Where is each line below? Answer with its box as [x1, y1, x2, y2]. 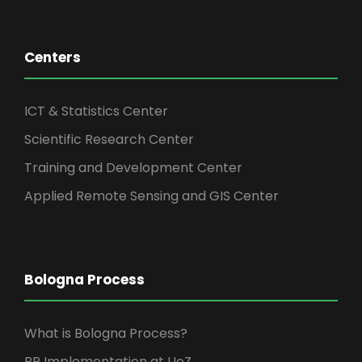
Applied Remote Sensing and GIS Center [24, 186, 279, 205]
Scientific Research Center [24, 129, 194, 149]
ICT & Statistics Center [24, 101, 168, 120]
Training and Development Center [24, 158, 242, 177]
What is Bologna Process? [24, 323, 187, 343]
